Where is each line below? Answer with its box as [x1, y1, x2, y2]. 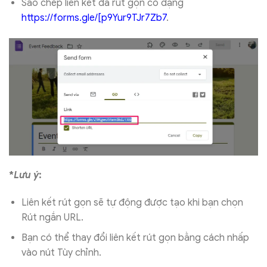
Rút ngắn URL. [21, 211, 83, 223]
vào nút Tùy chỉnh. [21, 247, 101, 259]
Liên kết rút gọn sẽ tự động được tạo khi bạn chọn [21, 196, 243, 209]
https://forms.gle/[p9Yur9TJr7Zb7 [21, 12, 166, 24]
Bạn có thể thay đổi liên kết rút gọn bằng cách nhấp [21, 232, 249, 244]
